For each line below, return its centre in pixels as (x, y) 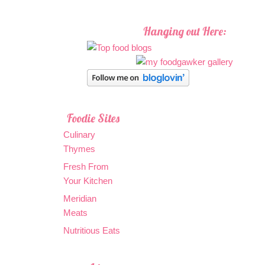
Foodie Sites (93, 119)
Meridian (80, 199)
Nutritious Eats (92, 231)
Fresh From (86, 167)
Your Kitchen (88, 181)
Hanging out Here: (185, 32)
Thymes (79, 149)
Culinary (79, 135)
